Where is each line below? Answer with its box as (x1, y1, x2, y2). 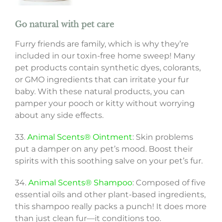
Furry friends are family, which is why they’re (14, 39, 189, 49)
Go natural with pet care (14, 19, 114, 30)
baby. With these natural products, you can (14, 87, 185, 97)
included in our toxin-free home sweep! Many (14, 51, 195, 61)
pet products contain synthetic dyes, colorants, (14, 63, 201, 73)
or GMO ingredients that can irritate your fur (14, 75, 189, 85)
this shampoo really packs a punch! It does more (14, 202, 207, 212)
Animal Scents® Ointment (27, 132, 132, 142)
